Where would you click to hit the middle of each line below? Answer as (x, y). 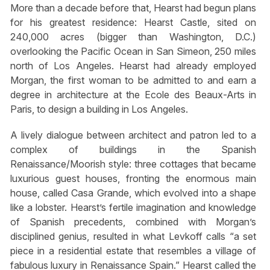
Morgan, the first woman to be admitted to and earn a (133, 80)
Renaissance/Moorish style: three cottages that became (133, 164)
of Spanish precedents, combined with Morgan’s (133, 222)
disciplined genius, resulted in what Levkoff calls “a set (133, 237)
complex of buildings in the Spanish (133, 150)
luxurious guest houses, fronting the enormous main (133, 179)
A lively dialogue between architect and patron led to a (133, 135)
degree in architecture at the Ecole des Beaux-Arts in (133, 95)
